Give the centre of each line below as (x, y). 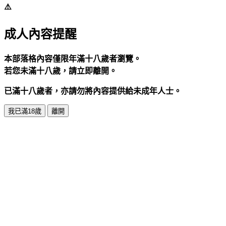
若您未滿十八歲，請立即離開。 (61, 71)
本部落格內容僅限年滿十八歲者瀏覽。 (73, 59)
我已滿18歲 (25, 111)
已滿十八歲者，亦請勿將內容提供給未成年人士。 (93, 91)
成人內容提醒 (40, 35)
